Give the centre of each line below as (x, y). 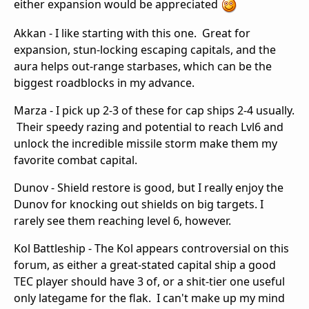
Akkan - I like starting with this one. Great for (132, 33)
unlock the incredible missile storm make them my (146, 144)
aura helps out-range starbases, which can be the (143, 67)
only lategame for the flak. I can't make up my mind (149, 298)
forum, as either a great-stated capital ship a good (145, 265)
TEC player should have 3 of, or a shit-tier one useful (149, 282)
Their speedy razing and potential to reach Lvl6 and (149, 127)
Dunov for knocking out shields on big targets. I (139, 205)
